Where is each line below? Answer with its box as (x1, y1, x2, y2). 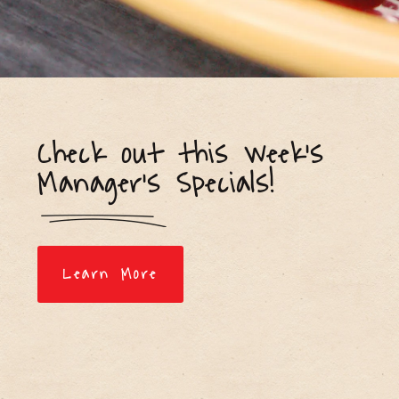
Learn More (62, 260, 159, 288)
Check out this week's (37, 129, 324, 179)
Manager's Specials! (37, 159, 275, 208)
